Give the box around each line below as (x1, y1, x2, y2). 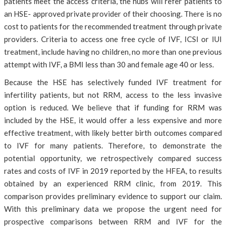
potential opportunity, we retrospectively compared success (4, 154, 222, 163)
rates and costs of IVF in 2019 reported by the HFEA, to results (4, 166, 222, 175)
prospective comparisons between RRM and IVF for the (4, 217, 222, 226)
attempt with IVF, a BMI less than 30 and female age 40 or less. (4, 60, 214, 69)
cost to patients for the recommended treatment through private (4, 22, 222, 31)
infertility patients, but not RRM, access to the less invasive (4, 90, 222, 99)
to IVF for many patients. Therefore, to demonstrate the (4, 141, 222, 150)
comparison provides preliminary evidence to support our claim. (4, 192, 222, 201)
